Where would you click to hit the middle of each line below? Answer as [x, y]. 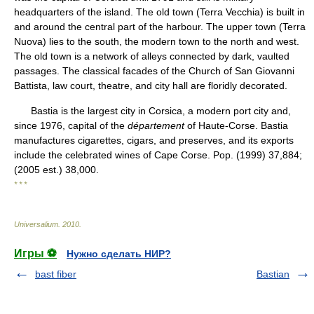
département [156, 125]
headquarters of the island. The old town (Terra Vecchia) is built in [159, 12]
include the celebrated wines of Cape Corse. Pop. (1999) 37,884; [158, 155]
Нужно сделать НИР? [119, 254]
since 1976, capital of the [71, 125]
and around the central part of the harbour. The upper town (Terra [160, 27]
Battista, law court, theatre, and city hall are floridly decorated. [151, 86]
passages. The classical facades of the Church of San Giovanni [154, 71]
